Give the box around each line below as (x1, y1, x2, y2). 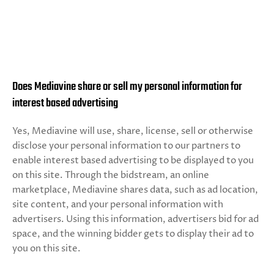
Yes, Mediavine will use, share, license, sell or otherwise (12, 125, 253, 138)
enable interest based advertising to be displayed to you (12, 154, 254, 167)
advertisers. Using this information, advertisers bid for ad (12, 213, 259, 226)
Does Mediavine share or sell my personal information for (12, 78, 242, 96)
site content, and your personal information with (12, 198, 223, 211)
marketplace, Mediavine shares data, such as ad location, (12, 183, 258, 196)
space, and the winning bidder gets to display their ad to (12, 228, 254, 240)
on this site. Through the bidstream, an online (12, 169, 209, 182)
